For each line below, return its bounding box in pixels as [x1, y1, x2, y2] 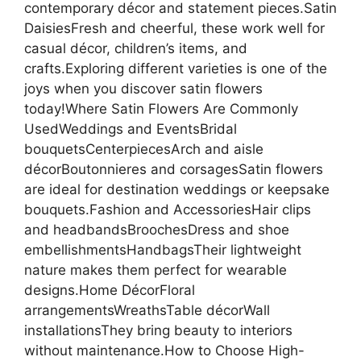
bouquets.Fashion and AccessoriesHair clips [24, 201, 311, 218]
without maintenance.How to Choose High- [24, 342, 305, 359]
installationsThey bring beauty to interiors [24, 322, 293, 338]
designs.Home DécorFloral [24, 281, 195, 298]
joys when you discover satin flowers [24, 80, 263, 97]
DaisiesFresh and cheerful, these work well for [24, 19, 325, 36]
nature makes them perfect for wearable [24, 261, 287, 278]
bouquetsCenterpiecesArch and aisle [24, 140, 263, 157]
